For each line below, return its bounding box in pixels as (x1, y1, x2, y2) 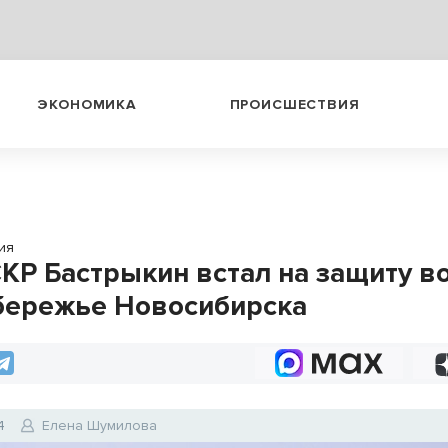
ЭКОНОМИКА (37, 95, 137, 113)
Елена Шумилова (42, 417, 158, 434)
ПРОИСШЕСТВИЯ (229, 95, 360, 113)
